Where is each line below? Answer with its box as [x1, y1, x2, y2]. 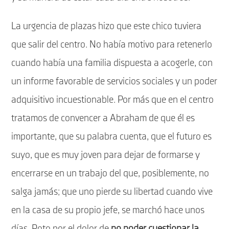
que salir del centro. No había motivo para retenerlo [11, 40, 213, 50]
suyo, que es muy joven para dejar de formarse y [11, 150, 200, 160]
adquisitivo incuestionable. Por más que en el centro [11, 95, 214, 105]
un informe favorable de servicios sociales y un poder [11, 77, 218, 86]
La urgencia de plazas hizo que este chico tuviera [11, 21, 202, 31]
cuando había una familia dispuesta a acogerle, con [11, 58, 213, 68]
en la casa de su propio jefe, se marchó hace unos [11, 205, 205, 215]
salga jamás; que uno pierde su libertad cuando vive [11, 187, 213, 197]
